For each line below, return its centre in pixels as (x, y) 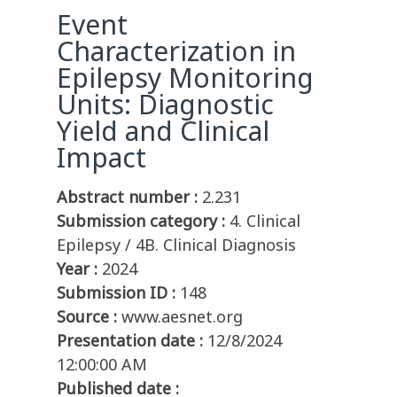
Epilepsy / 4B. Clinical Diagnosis (176, 245)
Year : (77, 269)
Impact (101, 158)
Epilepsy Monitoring (185, 78)
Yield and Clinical (163, 131)
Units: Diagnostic (165, 105)
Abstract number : (127, 197)
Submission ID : (116, 293)
